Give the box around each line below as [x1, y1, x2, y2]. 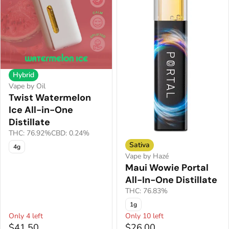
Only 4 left [9, 211, 43, 221]
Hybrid [13, 70, 34, 80]
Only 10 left [125, 211, 164, 221]
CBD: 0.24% [51, 128, 89, 138]
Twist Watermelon [9, 91, 91, 104]
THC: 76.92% [9, 128, 51, 138]
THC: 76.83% [125, 186, 168, 196]
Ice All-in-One [9, 104, 73, 116]
